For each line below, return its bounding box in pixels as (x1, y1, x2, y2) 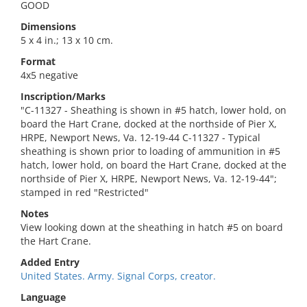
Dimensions (21, 20, 76, 33)
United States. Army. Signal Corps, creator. (21, 269, 216, 282)
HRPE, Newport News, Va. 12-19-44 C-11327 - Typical (21, 131, 260, 144)
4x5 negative (21, 69, 78, 82)
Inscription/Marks (21, 90, 106, 103)
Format (21, 55, 56, 68)
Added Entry (21, 256, 79, 269)
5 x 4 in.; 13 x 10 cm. (21, 34, 113, 47)
